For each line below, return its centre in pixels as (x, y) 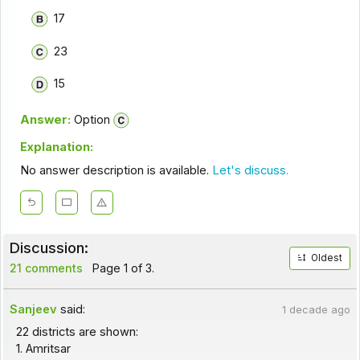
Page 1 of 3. (121, 268)
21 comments (46, 268)
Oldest (327, 258)
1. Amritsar (43, 348)
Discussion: (49, 248)
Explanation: (56, 147)
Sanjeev (34, 309)
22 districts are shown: (77, 331)
